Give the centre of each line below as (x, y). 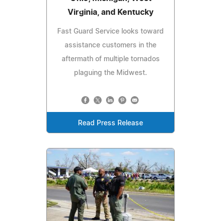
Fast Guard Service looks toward (110, 32)
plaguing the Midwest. (110, 73)
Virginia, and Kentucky (110, 13)
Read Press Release (110, 124)
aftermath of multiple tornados (110, 59)
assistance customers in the (110, 46)
